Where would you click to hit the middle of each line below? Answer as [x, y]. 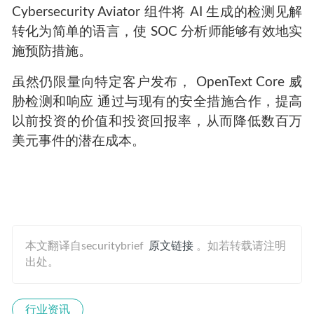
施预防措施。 [52, 51]
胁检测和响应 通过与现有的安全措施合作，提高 [157, 102]
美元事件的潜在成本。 [78, 142]
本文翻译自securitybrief [86, 246]
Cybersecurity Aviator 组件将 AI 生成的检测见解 [157, 12]
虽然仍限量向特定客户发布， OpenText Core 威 [157, 83]
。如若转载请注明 [241, 246]
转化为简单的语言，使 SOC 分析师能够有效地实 [157, 32]
